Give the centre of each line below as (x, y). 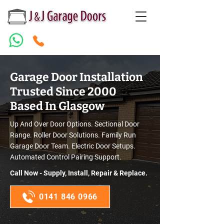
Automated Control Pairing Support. (66, 157)
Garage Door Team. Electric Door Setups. (73, 146)
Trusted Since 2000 (64, 91)
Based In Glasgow (57, 106)
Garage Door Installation (76, 77)
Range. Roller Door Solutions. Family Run (73, 135)
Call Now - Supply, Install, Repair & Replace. (79, 173)
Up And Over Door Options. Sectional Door (75, 124)
